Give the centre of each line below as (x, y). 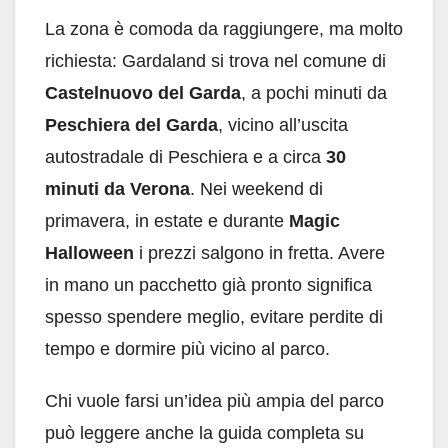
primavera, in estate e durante (167, 221)
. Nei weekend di (256, 189)
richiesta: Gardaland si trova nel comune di (215, 61)
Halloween (89, 253)
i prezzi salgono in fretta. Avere (259, 253)
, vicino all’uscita (283, 125)
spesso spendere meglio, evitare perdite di (214, 317)
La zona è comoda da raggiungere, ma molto (224, 29)
